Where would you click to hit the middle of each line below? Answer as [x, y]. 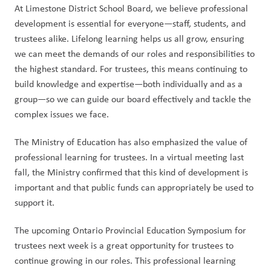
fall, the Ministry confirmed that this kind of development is [131, 172]
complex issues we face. [62, 114]
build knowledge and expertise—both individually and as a [129, 84]
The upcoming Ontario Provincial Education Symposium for [130, 230]
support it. [34, 202]
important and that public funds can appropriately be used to [134, 187]
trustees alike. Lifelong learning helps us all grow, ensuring [129, 38]
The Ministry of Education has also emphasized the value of [131, 142]
